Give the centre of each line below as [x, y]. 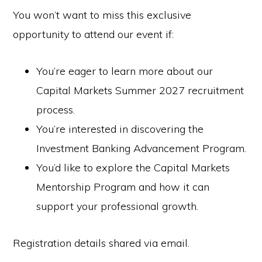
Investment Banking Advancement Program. [142, 148]
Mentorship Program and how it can [123, 187]
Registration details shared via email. [101, 243]
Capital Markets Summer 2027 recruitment [140, 90]
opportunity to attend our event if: [94, 34]
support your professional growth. [118, 206]
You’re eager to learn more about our [125, 71]
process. [56, 110]
